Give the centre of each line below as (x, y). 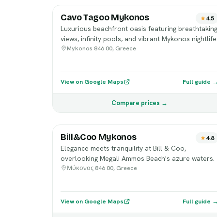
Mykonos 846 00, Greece (101, 48)
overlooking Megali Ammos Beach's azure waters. (138, 158)
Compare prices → (139, 103)
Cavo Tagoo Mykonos (105, 17)
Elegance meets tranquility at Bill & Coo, (123, 148)
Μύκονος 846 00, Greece (102, 168)
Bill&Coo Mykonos (99, 137)
